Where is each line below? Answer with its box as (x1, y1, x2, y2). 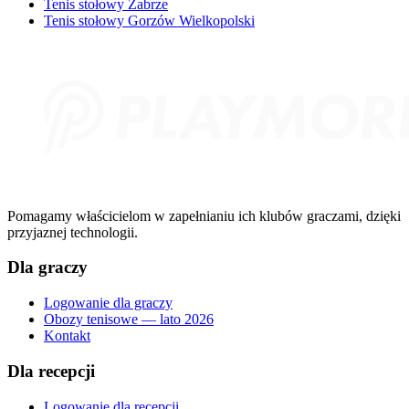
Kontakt (44, 328, 90, 344)
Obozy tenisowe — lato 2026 (44, 311, 214, 328)
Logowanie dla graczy (44, 295, 173, 311)
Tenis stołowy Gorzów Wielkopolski (44, 12, 255, 28)
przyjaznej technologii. (7, 224, 138, 240)
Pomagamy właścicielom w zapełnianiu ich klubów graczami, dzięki (7, 207, 401, 224)
